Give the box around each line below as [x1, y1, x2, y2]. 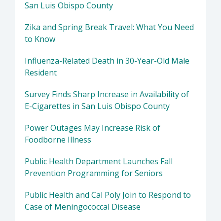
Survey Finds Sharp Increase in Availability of [25, 89, 189, 100]
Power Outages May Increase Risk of [25, 122, 160, 134]
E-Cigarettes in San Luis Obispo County [25, 101, 170, 112]
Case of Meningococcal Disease [25, 201, 141, 213]
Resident [25, 67, 57, 78]
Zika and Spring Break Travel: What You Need [25, 22, 194, 33]
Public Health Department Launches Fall [25, 156, 173, 167]
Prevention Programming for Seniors [25, 168, 163, 179]
